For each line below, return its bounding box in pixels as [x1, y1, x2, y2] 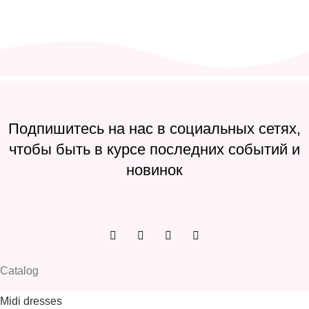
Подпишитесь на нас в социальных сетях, [8, 120, 301, 138]
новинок [126, 161, 183, 179]
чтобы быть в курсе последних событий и [9, 141, 300, 159]
